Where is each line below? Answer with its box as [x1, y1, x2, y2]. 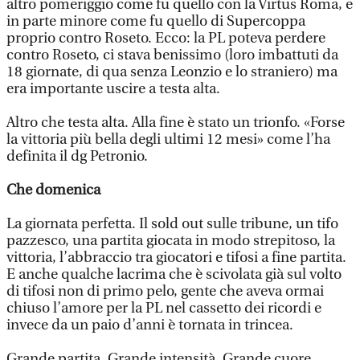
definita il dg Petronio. [6, 148, 148, 165]
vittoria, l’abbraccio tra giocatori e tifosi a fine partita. [6, 249, 346, 266]
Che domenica [6, 182, 100, 198]
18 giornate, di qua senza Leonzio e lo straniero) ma [6, 63, 337, 80]
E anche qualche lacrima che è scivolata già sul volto [6, 266, 342, 283]
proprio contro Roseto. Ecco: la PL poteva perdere [6, 30, 325, 47]
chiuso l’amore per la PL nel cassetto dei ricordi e [6, 300, 321, 317]
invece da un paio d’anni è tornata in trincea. [6, 317, 293, 333]
